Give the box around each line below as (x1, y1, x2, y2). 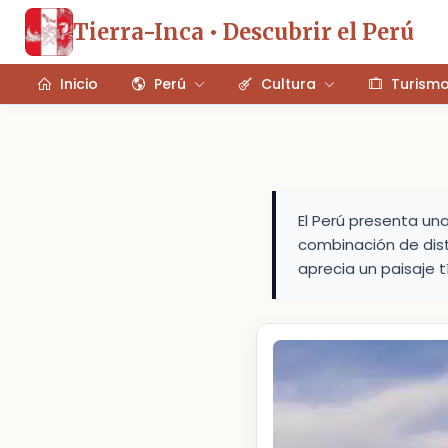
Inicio (60, 73, 98, 94)
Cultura (261, 73, 316, 94)
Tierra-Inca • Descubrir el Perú (73, 17, 414, 46)
